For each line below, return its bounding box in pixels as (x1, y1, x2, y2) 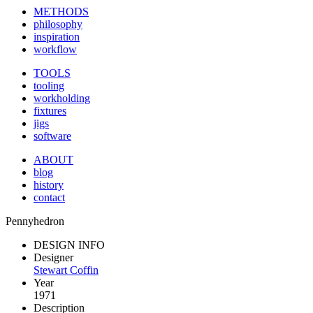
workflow (34, 43, 77, 55)
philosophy (34, 18, 82, 30)
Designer (34, 252, 73, 263)
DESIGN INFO (34, 239, 105, 251)
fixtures (34, 105, 66, 117)
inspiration (34, 31, 80, 43)
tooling (34, 80, 64, 92)
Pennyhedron (6, 215, 64, 227)
